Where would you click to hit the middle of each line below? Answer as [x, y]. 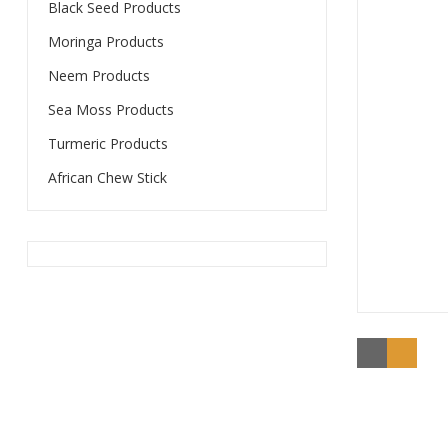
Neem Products [98, 75]
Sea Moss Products [110, 109]
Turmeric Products [107, 143]
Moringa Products [105, 41]
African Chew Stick [107, 177]
